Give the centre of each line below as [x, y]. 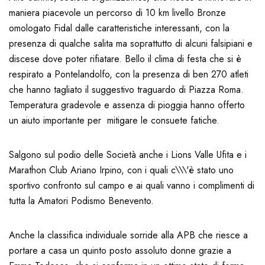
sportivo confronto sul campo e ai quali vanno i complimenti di [132, 186]
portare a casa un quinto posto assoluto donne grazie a [120, 251]
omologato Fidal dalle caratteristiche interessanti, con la [119, 28]
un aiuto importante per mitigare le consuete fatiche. [114, 121]
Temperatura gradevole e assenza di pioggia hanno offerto [127, 105]
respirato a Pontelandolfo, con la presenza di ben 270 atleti [129, 75]
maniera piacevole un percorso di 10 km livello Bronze [117, 13]
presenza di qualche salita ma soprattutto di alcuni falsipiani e [131, 44]
